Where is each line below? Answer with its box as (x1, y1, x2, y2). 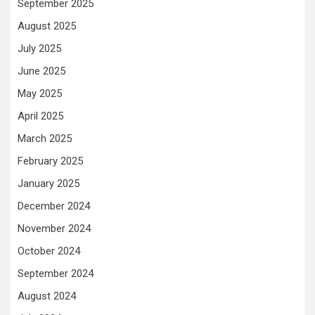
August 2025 (18, 20, 76, 32)
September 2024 (18, 267, 94, 280)
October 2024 (18, 245, 80, 257)
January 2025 (18, 177, 79, 190)
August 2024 (18, 290, 76, 302)
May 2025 (18, 87, 62, 100)
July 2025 (18, 42, 61, 55)
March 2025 (18, 132, 72, 145)
